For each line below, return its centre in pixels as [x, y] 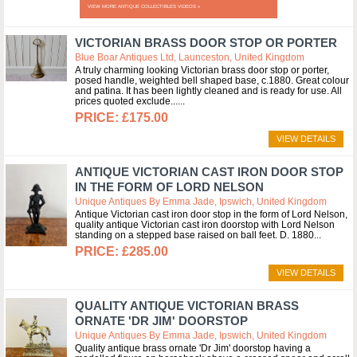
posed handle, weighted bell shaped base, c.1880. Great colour [212, 80]
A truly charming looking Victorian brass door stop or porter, [202, 70]
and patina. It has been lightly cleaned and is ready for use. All [208, 91]
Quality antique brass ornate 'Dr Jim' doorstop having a [193, 348]
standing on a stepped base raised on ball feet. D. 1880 [194, 235]
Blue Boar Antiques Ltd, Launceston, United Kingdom [190, 57]
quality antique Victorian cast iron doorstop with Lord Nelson [205, 225]
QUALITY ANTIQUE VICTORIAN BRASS [187, 306]
